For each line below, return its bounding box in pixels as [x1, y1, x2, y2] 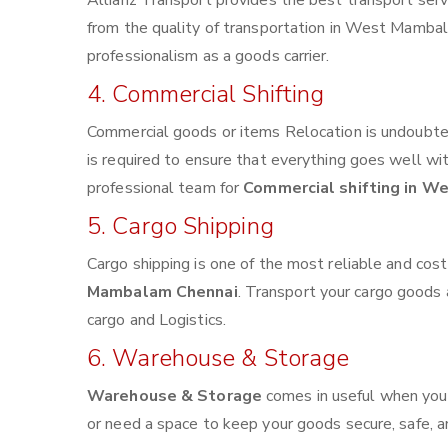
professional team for [87, 177, 244, 199]
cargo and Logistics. [87, 309, 226, 331]
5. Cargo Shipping [87, 210, 274, 242]
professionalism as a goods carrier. [87, 45, 330, 67]
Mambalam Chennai [87, 281, 238, 303]
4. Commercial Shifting [87, 78, 325, 110]
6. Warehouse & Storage [87, 342, 350, 374]
